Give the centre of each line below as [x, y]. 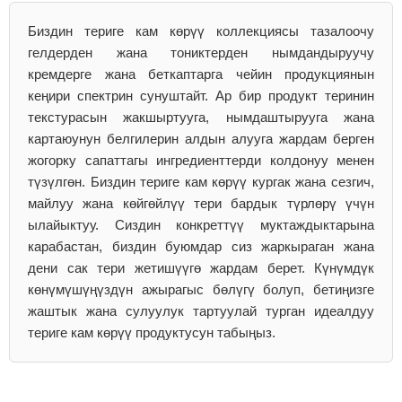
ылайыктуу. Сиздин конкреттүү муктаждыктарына [201, 225]
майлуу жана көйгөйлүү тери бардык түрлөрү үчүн [201, 203]
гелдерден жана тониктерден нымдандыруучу [201, 52]
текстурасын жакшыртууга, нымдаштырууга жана [201, 117]
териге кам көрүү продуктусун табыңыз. [152, 332]
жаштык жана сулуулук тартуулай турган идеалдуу [201, 311]
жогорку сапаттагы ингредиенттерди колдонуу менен [201, 160]
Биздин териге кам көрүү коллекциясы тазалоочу [201, 31]
